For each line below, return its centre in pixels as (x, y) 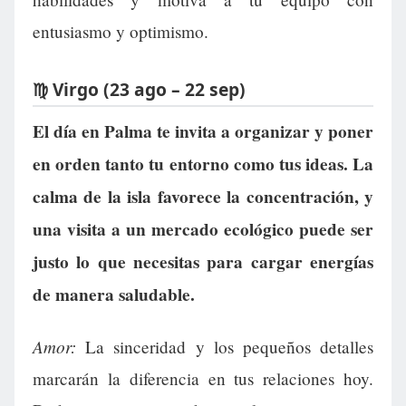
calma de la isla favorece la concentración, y (203, 197)
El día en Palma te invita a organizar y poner (203, 132)
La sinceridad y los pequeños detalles (225, 347)
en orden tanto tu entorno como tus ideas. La (203, 164)
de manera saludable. (114, 295)
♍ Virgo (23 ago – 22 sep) (139, 89)
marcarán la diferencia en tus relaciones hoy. (203, 379)
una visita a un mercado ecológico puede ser (203, 230)
